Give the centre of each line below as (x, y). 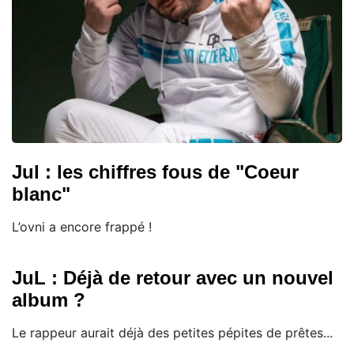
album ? (49, 300)
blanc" (41, 194)
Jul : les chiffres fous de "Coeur (155, 172)
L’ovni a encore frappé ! (82, 227)
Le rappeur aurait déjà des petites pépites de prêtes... (172, 333)
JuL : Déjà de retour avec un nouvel (173, 278)
